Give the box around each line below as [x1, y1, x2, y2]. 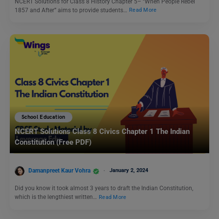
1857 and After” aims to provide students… [15, 6, 129, 14]
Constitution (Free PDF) [15, 138, 91, 147]
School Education [22, 114, 66, 121]
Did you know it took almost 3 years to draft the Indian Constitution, [15, 185, 193, 192]
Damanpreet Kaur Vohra [28, 167, 90, 175]
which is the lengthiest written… [15, 194, 98, 201]
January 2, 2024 [109, 167, 148, 174]
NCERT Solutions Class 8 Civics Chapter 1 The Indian [15, 127, 190, 136]
